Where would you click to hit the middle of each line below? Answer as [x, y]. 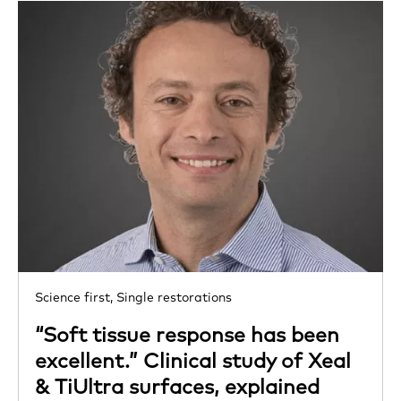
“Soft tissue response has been [187, 335]
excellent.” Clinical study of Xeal [193, 361]
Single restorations [174, 298]
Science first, [74, 298]
